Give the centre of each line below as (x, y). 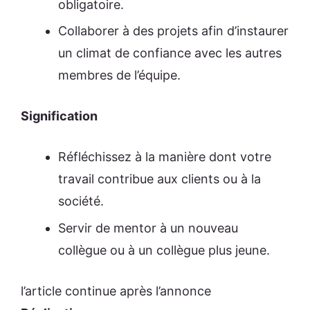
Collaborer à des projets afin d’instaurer (173, 31)
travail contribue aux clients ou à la (159, 179)
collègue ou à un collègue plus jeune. (164, 250)
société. (81, 201)
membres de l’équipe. (119, 75)
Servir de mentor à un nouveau (148, 228)
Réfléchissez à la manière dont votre (165, 157)
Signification (59, 116)
